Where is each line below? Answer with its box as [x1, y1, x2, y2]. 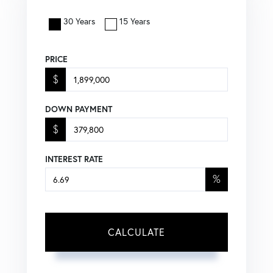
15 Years [119, 15, 150, 27]
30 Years [63, 15, 95, 27]
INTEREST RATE [45, 154, 103, 165]
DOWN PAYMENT [45, 104, 112, 115]
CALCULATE [108, 225, 165, 239]
